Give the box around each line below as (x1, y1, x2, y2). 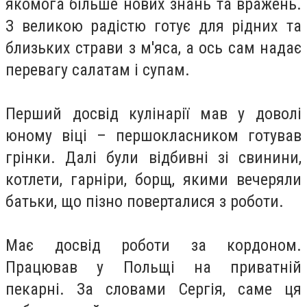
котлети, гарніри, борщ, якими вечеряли (5, 169, 302, 189)
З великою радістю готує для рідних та (5, 16, 302, 36)
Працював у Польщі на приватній (5, 257, 302, 277)
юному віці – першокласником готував (5, 125, 302, 145)
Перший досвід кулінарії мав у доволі (5, 103, 302, 123)
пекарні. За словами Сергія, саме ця (5, 279, 302, 299)
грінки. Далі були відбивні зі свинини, (5, 147, 302, 167)
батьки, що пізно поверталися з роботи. (5, 191, 284, 211)
